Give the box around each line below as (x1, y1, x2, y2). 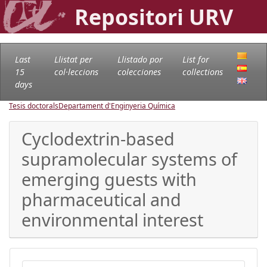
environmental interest (21, 207, 203, 231)
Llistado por (117, 53, 163, 65)
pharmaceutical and (21, 187, 181, 211)
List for (182, 53, 209, 65)
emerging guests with (21, 167, 197, 191)
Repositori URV (74, 2, 233, 31)
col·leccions (54, 66, 98, 77)
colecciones (117, 66, 161, 77)
